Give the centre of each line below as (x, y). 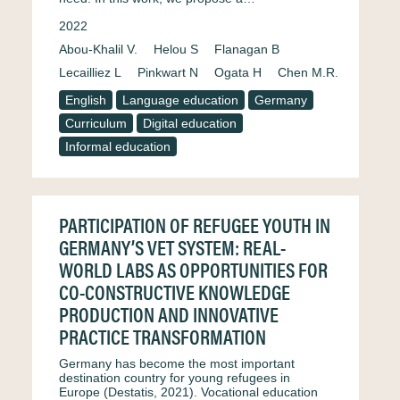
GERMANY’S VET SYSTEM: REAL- (172, 247)
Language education (180, 100)
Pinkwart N (168, 72)
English (86, 100)
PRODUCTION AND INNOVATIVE (169, 314)
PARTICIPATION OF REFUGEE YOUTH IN (195, 225)
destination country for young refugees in (175, 378)
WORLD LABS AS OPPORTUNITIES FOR (193, 269)
